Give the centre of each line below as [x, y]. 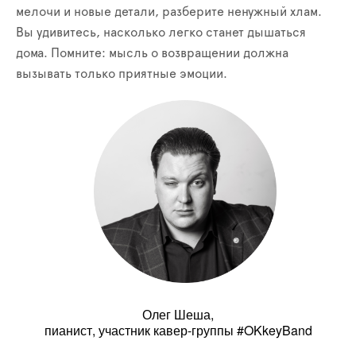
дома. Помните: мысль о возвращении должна [152, 53]
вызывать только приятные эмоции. [122, 74]
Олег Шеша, [178, 314]
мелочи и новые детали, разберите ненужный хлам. [169, 12]
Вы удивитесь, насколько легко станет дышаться [161, 33]
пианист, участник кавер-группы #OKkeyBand [178, 330]
